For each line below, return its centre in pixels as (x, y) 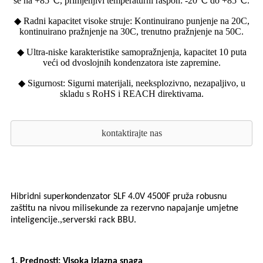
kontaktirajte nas (131, 133)
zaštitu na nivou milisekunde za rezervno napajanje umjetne (124, 209)
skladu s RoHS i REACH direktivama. (131, 94)
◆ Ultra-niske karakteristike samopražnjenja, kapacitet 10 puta (131, 52)
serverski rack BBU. (99, 220)
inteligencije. (35, 220)
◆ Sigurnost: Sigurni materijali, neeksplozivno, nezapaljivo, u (131, 83)
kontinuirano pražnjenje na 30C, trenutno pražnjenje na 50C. (131, 32)
